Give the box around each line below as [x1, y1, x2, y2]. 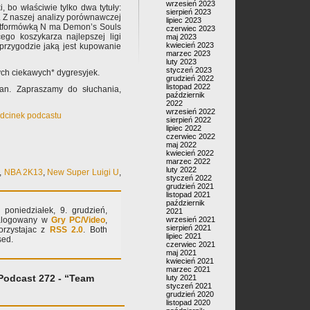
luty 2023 [166, 57, 197, 66]
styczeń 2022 [166, 174, 212, 182]
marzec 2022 [166, 157, 210, 165]
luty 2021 [166, 273, 197, 282]
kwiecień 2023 [166, 41, 214, 49]
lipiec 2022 [166, 124, 201, 132]
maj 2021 [166, 248, 197, 257]
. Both [83, 225, 107, 235]
